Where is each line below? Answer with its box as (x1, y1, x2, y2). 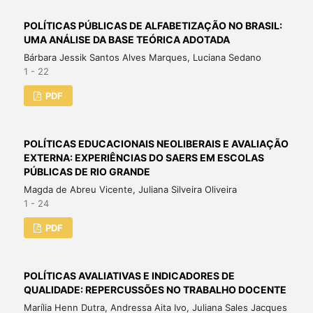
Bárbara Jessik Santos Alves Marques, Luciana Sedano (23, 51, 261, 63)
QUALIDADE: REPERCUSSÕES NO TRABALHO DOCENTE (23, 283, 286, 296)
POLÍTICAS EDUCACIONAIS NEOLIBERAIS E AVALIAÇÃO (23, 137, 289, 150)
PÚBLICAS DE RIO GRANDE (23, 165, 150, 177)
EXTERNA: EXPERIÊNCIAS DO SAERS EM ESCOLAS (23, 151, 264, 163)
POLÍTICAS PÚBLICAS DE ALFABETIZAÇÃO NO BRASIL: (23, 19, 282, 31)
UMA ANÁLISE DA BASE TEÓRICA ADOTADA (23, 33, 230, 45)
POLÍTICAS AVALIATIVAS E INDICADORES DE (23, 269, 235, 282)
